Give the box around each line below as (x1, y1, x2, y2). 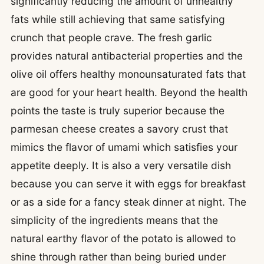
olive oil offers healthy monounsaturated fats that (11, 68, 246, 81)
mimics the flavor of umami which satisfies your (11, 141, 237, 154)
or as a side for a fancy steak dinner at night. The (11, 196, 246, 209)
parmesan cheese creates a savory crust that (11, 123, 228, 136)
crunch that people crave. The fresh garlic (11, 31, 212, 44)
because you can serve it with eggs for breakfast (11, 177, 246, 190)
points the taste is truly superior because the (11, 104, 225, 117)
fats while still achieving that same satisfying (11, 13, 225, 26)
